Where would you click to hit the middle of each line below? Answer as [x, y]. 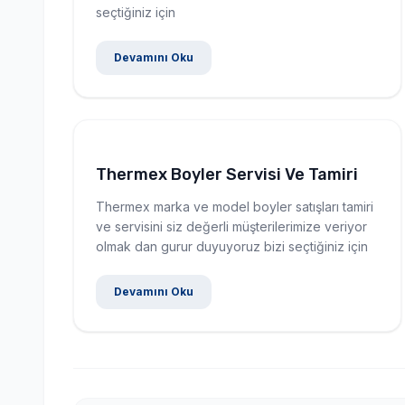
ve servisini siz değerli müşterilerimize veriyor [231, 226]
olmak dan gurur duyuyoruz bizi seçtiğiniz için [232, 246]
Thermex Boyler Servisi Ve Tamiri [227, 174]
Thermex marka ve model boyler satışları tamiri [235, 206]
